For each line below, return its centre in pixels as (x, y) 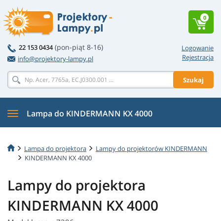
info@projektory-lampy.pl (55, 59)
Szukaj (193, 80)
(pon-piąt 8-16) (79, 47)
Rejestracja (198, 57)
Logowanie (198, 48)
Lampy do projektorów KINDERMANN (151, 148)
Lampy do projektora (76, 185)
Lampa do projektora (55, 148)
